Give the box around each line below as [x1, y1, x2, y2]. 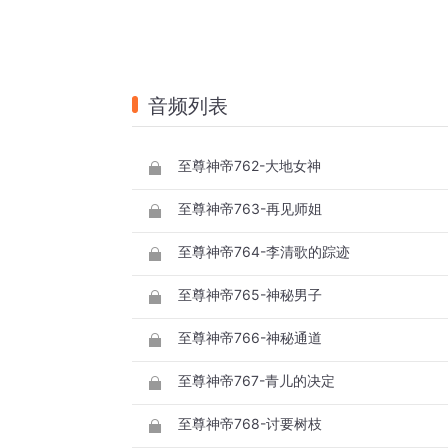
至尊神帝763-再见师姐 [178, 200, 322, 218]
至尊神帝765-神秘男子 [178, 286, 322, 304]
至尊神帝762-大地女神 [178, 157, 321, 175]
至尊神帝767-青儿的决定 [178, 372, 335, 390]
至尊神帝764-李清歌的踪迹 [178, 243, 350, 261]
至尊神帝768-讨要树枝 [178, 415, 322, 433]
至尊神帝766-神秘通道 [178, 329, 322, 347]
